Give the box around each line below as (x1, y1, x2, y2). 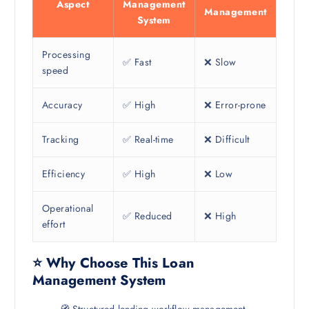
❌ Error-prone (203, 98, 266, 112)
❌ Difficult (203, 132, 250, 147)
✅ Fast (122, 55, 152, 70)
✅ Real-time (122, 132, 174, 147)
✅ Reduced (122, 209, 172, 223)
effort (41, 217, 66, 232)
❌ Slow (203, 55, 237, 70)
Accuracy (41, 98, 83, 112)
